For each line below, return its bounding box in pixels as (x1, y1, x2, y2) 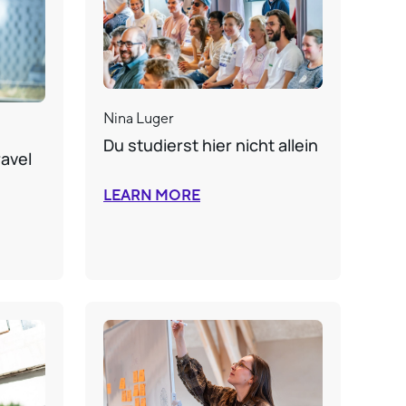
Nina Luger (103, 110, 174, 128)
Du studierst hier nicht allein (103, 134, 318, 157)
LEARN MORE (103, 187, 200, 206)
